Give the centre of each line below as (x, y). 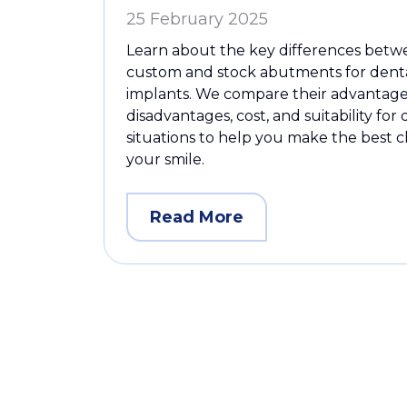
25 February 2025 (197, 20)
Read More (197, 218)
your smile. (165, 160)
